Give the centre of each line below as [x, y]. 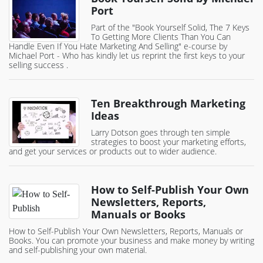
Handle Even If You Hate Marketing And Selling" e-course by [118, 46]
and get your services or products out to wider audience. [113, 151]
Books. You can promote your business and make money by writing [131, 241]
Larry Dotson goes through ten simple [161, 133]
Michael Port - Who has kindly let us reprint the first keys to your [127, 56]
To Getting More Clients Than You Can [161, 37]
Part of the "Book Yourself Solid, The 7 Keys [170, 28]
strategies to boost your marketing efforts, [168, 142]
